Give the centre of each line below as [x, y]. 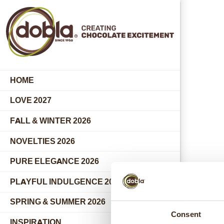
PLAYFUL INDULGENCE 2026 [66, 181]
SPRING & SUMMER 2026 [58, 202]
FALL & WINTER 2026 [50, 120]
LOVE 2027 [31, 100]
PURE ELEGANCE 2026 [54, 161]
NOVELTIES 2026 [42, 141]
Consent [186, 214]
